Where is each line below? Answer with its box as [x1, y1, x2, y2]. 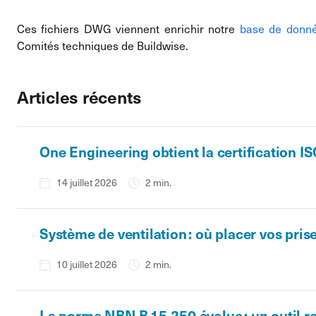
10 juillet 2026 [56, 257, 117, 271]
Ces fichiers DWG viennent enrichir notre [17, 21, 240, 36]
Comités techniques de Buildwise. [17, 38, 191, 53]
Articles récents [17, 85, 142, 109]
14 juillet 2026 [56, 176, 117, 189]
